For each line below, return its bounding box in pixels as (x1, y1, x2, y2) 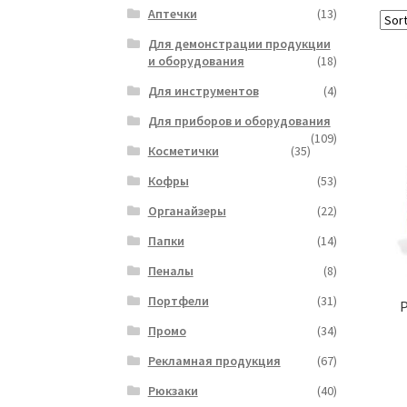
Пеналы (147, 263, 194, 280)
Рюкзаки (147, 382, 198, 400)
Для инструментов (147, 83, 259, 100)
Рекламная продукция (147, 352, 281, 370)
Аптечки (147, 5, 197, 23)
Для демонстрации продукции (147, 35, 331, 53)
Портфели (147, 293, 209, 310)
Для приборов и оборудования (147, 113, 331, 130)
